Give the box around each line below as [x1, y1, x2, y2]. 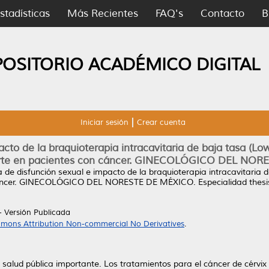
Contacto [201, 7, 244, 20]
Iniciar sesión [80, 118, 128, 127]
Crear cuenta [136, 118, 186, 127]
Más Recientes [67, 7, 138, 20]
